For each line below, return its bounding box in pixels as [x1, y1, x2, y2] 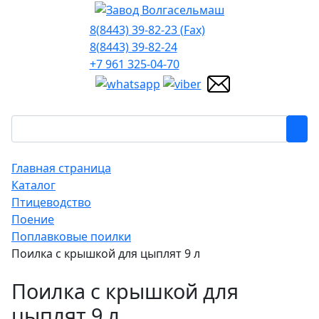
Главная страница [11, 159, 111, 176]
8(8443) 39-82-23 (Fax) [89, 21, 205, 38]
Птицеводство [11, 194, 91, 210]
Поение [11, 211, 54, 227]
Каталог [11, 177, 56, 193]
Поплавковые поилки [11, 228, 131, 244]
